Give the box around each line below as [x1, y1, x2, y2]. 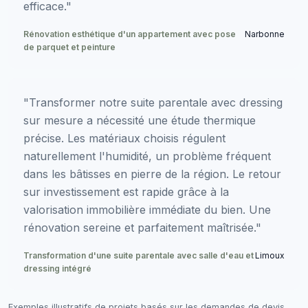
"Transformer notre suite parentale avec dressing [23, 95, 283, 109]
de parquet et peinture [23, 41, 115, 52]
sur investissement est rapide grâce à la [23, 184, 229, 199]
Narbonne [245, 28, 285, 39]
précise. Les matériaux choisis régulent [23, 131, 225, 145]
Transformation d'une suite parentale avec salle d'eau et [23, 250, 254, 261]
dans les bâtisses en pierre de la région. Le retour [23, 166, 281, 181]
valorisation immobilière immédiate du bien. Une [23, 202, 271, 217]
